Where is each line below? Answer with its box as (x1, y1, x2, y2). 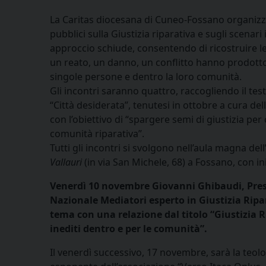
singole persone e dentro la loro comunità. (50, 69, 242, 83)
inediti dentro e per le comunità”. (50, 221, 207, 235)
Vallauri (50, 155, 82, 169)
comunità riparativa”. (50, 126, 144, 140)
